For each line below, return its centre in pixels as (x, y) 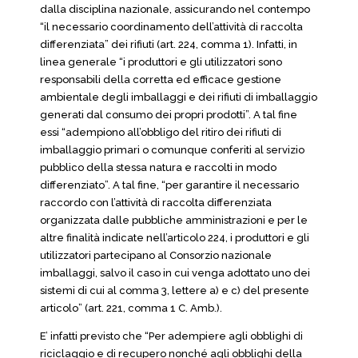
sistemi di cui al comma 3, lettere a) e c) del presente (175, 290)
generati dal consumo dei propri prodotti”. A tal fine (169, 115)
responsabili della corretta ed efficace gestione (161, 80)
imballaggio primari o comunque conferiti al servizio (172, 150)
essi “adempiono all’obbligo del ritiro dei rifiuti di (161, 132)
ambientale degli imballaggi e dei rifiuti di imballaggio (179, 97)
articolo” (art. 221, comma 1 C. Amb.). (131, 308)
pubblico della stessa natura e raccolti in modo (158, 167)
